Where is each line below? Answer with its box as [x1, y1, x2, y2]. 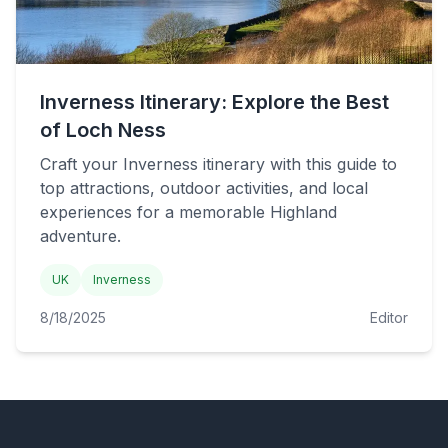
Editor [370, 309, 408, 326]
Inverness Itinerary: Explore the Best [40, 90, 389, 114]
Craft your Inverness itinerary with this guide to [40, 154, 397, 174]
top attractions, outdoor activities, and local [40, 178, 368, 198]
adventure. [40, 226, 121, 246]
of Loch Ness [40, 118, 166, 142]
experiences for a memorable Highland [40, 202, 337, 222]
